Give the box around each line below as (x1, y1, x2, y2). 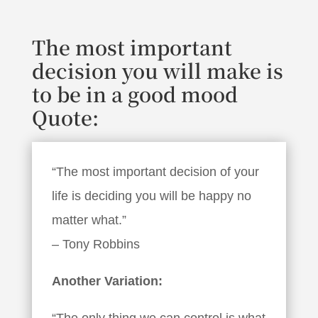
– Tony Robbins (51, 236, 140, 251)
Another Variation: (51, 273, 163, 288)
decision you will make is (31, 55, 283, 84)
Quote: (31, 102, 99, 131)
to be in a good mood (31, 79, 238, 108)
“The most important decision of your (51, 164, 259, 179)
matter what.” (51, 212, 126, 227)
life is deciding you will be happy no (51, 188, 251, 203)
